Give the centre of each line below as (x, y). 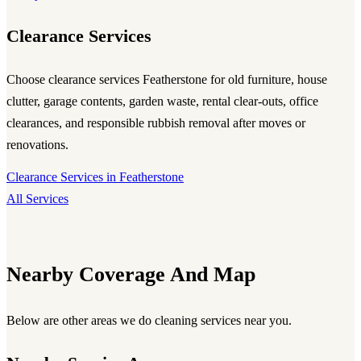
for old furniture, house (267, 79)
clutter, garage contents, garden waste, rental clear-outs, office (162, 101)
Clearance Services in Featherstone (95, 177)
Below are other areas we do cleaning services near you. (149, 321)
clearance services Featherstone (128, 79)
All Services (37, 199)
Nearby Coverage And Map (131, 274)
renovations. (37, 144)
